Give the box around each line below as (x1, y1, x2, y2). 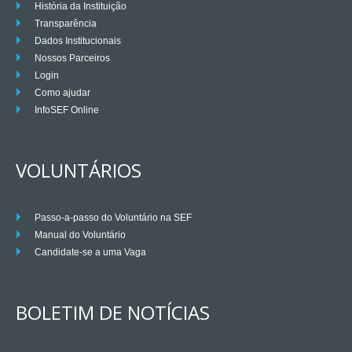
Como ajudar (35, 87, 90, 99)
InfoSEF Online (35, 104, 99, 116)
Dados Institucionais (35, 35, 121, 47)
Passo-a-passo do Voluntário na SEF (35, 212, 192, 224)
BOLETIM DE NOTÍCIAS (16, 299, 210, 326)
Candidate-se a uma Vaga (35, 247, 146, 258)
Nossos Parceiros (35, 53, 110, 64)
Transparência (35, 18, 97, 30)
